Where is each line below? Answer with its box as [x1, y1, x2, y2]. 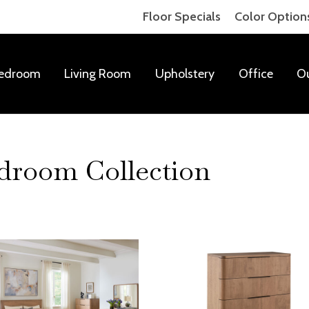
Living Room [64, 66, 132, 81]
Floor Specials [143, 9, 221, 24]
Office [238, 66, 273, 81]
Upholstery [154, 66, 215, 81]
